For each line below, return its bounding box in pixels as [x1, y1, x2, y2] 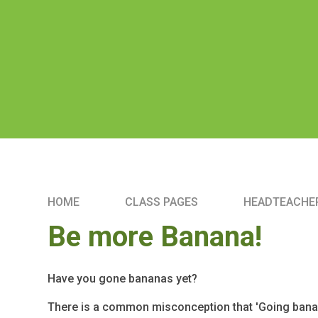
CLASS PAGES [125, 194, 199, 209]
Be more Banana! [48, 219, 263, 253]
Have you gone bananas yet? [48, 271, 198, 285]
